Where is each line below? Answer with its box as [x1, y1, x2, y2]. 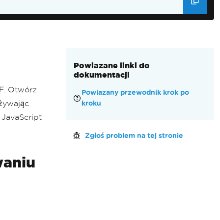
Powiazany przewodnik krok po [81, 89, 189, 96]
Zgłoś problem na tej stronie [84, 132, 183, 139]
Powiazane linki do [73, 61, 150, 70]
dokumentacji [73, 70, 130, 79]
